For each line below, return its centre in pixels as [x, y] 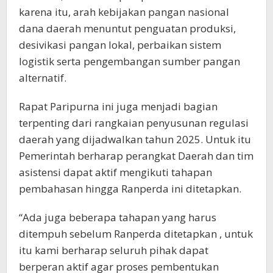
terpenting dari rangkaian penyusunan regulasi [134, 123]
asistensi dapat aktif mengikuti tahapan [115, 172]
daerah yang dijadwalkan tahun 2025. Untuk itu [135, 140]
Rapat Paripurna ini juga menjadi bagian [118, 107]
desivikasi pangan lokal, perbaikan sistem [120, 45]
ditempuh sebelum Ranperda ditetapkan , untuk [136, 234]
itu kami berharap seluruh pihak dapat [114, 250]
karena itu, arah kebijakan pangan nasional [124, 12]
